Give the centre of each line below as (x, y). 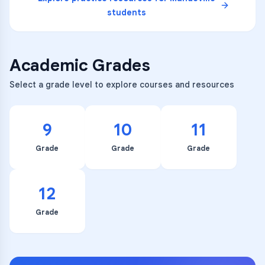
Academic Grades (80, 65)
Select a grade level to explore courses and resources (122, 85)
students (127, 12)
